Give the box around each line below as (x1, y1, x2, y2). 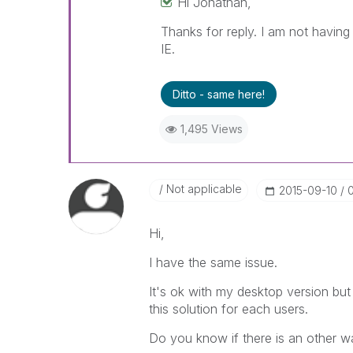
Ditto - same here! (172, 87, 265, 101)
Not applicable (162, 182, 242, 195)
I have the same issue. (148, 255, 277, 270)
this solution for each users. (148, 301, 308, 317)
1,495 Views (180, 122, 243, 136)
